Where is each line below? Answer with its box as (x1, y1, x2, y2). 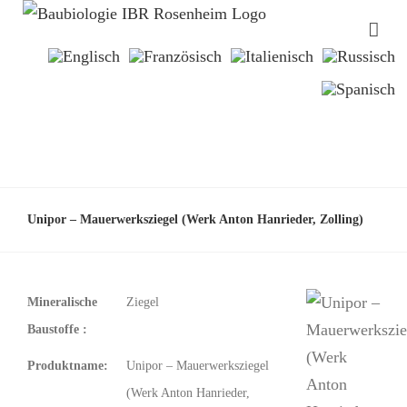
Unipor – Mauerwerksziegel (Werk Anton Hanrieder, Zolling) (27, 212, 363, 226)
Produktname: (27, 359, 108, 372)
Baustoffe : (27, 323, 87, 336)
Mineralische (27, 295, 97, 309)
